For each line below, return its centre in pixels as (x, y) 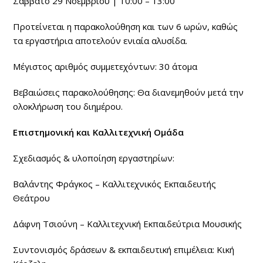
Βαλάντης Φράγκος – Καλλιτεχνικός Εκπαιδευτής (115, 183)
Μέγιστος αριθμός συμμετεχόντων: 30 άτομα (105, 66)
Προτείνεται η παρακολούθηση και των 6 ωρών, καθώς (126, 26)
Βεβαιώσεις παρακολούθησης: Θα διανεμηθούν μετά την (129, 92)
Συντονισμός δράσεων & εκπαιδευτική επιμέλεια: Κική (124, 249)
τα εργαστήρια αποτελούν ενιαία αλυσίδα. (100, 40)
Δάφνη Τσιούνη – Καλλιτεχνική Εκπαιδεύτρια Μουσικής (128, 223)
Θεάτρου (32, 198)
